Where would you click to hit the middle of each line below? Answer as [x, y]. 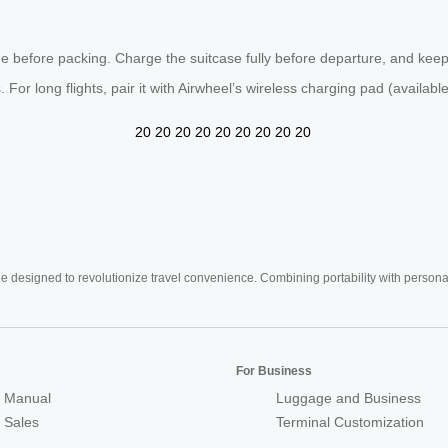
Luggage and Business [348, 397]
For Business [274, 370]
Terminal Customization [350, 421]
